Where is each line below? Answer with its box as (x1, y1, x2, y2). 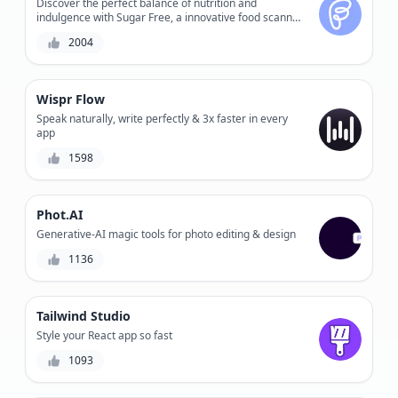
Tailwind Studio (36, 306, 131, 324)
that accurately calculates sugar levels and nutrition (36, 23, 291, 39)
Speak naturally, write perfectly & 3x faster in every (36, 110, 288, 126)
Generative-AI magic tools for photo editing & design (36, 226, 296, 242)
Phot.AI (36, 205, 83, 223)
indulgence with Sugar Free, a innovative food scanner (36, 9, 303, 25)
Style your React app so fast (36, 327, 172, 343)
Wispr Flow (36, 90, 105, 107)
